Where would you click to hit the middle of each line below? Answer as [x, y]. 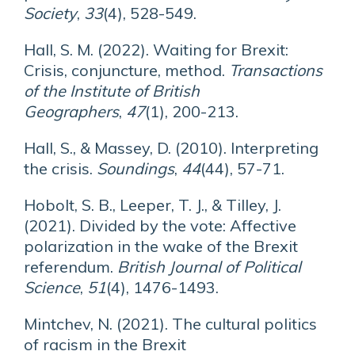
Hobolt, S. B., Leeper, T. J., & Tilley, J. [153, 205]
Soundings [136, 168]
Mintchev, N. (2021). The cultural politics [170, 324]
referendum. [71, 267]
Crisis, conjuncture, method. [126, 70]
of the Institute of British [112, 91]
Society [50, 13]
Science [52, 287]
